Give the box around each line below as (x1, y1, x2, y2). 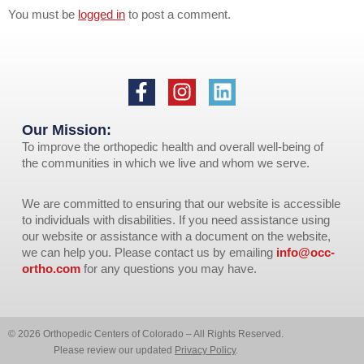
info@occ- (275, 245, 335, 259)
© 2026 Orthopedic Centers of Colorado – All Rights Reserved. (8, 328, 284, 340)
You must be (8, 6, 78, 21)
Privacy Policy (175, 344, 236, 357)
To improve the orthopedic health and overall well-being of (21, 140, 323, 154)
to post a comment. (125, 6, 231, 21)
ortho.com (21, 261, 80, 275)
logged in (78, 6, 125, 21)
